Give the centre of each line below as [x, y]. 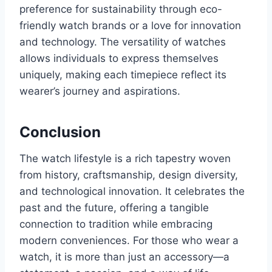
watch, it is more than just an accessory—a [124, 257]
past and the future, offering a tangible [114, 207]
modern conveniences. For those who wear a [129, 240]
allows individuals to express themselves [119, 58]
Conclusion [60, 132]
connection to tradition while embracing [116, 224]
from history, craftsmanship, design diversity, [129, 175]
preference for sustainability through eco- [121, 9]
